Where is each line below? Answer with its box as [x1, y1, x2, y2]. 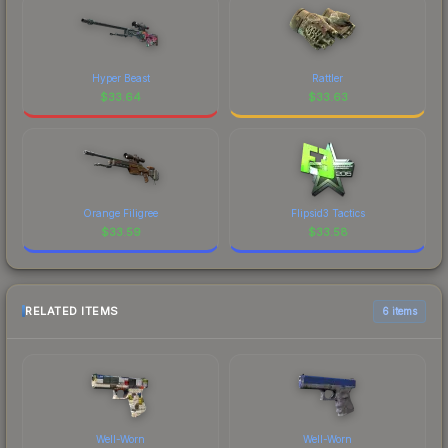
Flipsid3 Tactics [290, 206, 365, 219]
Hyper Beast [91, 71, 150, 84]
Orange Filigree [83, 206, 158, 219]
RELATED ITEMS [25, 304, 119, 319]
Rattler [312, 71, 343, 84]
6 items [382, 304, 417, 317]
